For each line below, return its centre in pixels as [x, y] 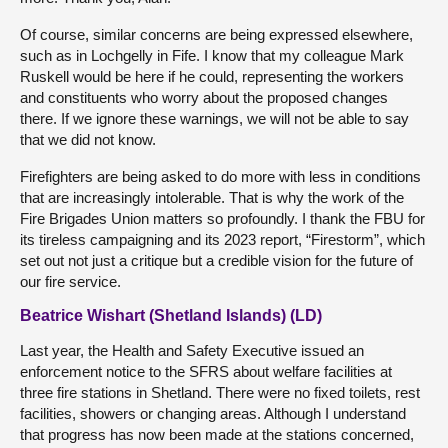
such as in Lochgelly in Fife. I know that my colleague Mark [212, 55]
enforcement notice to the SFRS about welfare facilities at [206, 371]
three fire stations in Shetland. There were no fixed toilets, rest [220, 392]
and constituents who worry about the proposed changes [204, 97]
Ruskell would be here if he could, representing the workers [212, 76]
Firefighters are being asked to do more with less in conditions [220, 176]
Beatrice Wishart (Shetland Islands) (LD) [171, 315]
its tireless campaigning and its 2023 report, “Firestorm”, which [222, 239]
